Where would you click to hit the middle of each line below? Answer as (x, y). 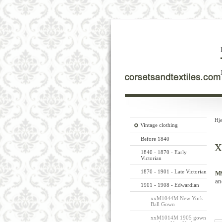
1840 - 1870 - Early (164, 152)
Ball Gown (163, 204)
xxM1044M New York (177, 198)
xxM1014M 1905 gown (178, 218)
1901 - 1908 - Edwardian (170, 185)
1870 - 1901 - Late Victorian (173, 171)
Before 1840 (155, 139)
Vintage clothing (159, 125)
